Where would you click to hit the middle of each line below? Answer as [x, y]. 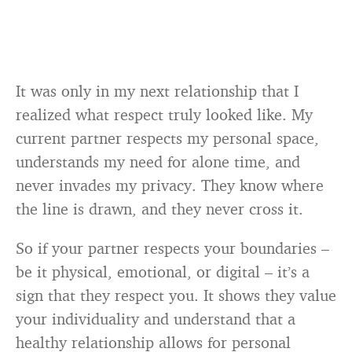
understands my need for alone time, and [158, 162]
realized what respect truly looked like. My [164, 115]
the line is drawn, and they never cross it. [159, 209]
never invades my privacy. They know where [170, 185]
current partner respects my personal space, [167, 138]
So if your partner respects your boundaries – [172, 248]
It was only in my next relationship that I [157, 91]
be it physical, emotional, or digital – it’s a [163, 272]
